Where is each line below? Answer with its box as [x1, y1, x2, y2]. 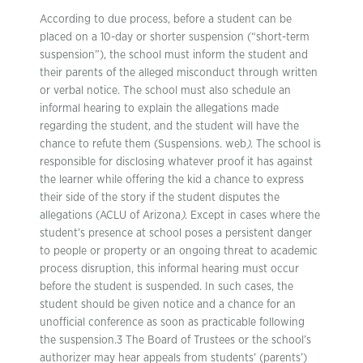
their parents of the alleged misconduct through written [40, 67, 318, 79]
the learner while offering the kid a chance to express [40, 174, 304, 186]
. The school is [250, 139, 321, 150]
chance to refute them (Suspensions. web [40, 139, 246, 150]
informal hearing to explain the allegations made [40, 103, 279, 114]
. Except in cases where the [185, 210, 320, 221]
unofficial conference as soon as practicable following [40, 317, 305, 328]
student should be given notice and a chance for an [40, 299, 296, 310]
